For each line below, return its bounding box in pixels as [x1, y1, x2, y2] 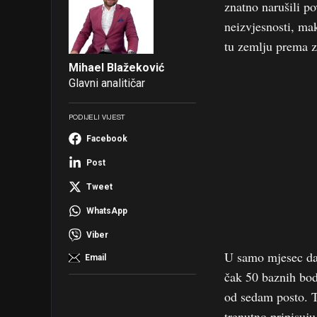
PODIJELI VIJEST [69, 113, 126, 121]
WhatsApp [86, 206, 127, 216]
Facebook [86, 134, 127, 144]
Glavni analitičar [69, 76, 145, 90]
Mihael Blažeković [69, 61, 164, 74]
